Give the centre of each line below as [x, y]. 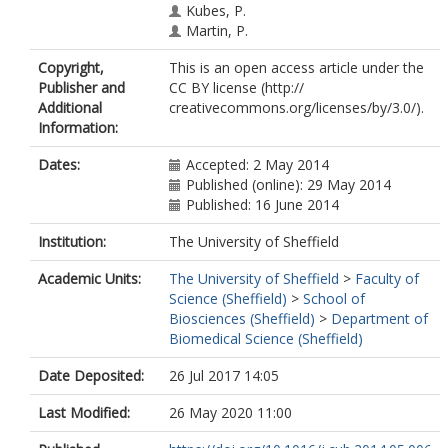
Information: [78, 127]
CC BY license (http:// [236, 87]
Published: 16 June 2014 [262, 204]
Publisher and [81, 87]
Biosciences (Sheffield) [242, 318]
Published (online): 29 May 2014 [288, 184]
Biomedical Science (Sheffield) [266, 338]
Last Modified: [84, 412]
